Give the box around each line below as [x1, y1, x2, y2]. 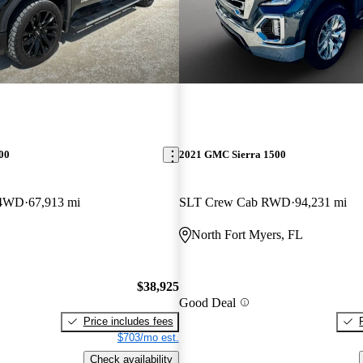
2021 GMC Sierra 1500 [178, 148, 286, 161]
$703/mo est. [117, 331, 179, 344]
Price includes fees [83, 314, 173, 327]
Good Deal [178, 295, 236, 310]
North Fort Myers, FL [190, 228, 303, 242]
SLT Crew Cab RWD [178, 195, 291, 210]
